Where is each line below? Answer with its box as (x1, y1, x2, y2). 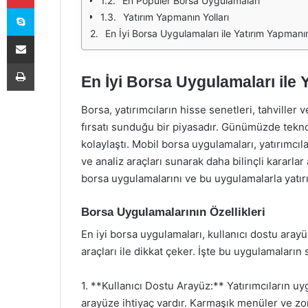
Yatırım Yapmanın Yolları (123, 11, 229, 23)
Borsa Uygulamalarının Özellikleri (81, 205, 265, 219)
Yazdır (34, 57, 60, 68)
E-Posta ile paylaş (34, 30, 60, 41)
